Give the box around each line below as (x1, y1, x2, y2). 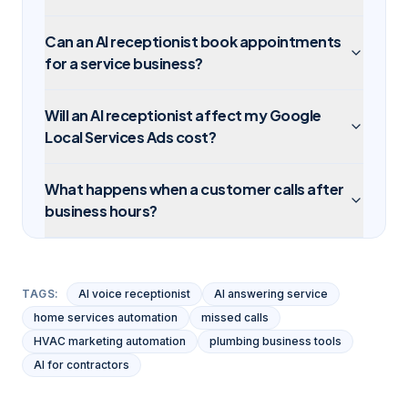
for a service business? (45, 54, 203, 73)
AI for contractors (34, 358, 129, 372)
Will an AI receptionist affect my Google (45, 106, 321, 125)
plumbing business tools (209, 334, 342, 348)
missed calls (201, 311, 269, 324)
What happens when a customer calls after (45, 179, 344, 199)
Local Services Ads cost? (45, 127, 217, 147)
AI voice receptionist (78, 287, 190, 301)
